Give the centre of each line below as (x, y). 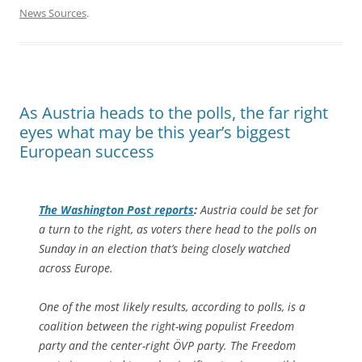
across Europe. (76, 267)
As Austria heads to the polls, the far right (174, 112)
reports (173, 209)
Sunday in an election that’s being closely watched (164, 248)
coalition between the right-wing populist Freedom (166, 326)
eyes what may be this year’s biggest (155, 132)
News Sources (53, 13)
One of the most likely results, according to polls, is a (172, 306)
